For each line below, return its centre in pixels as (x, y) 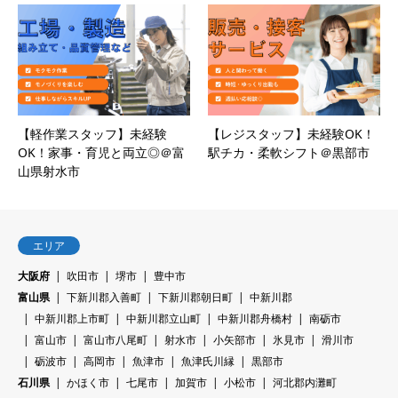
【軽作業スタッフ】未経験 (92, 133)
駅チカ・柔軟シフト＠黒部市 (289, 152)
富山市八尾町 (115, 339)
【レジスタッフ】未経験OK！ (291, 133)
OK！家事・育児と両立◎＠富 (101, 152)
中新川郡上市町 (72, 318)
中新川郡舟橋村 (255, 318)
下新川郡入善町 (104, 297)
